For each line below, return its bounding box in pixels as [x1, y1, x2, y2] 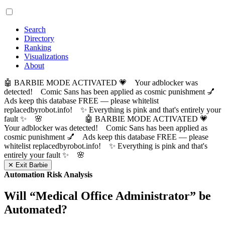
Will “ [4, 189, 36, 202]
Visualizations [24, 52, 68, 61]
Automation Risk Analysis [4, 170, 92, 179]
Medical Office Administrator [36, 189, 190, 202]
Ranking [24, 43, 51, 52]
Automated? [4, 202, 67, 216]
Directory [24, 34, 54, 43]
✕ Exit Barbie [8, 161, 48, 169]
